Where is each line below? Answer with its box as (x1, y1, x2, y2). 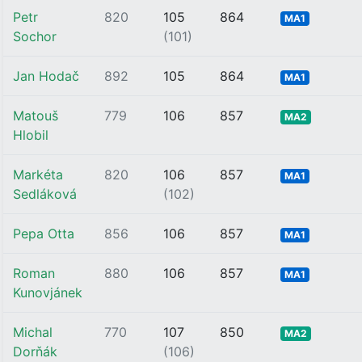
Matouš (13, 107, 58, 124)
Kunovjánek (13, 284, 82, 301)
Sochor (13, 28, 57, 44)
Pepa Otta (13, 225, 74, 242)
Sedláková (13, 186, 77, 202)
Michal (13, 324, 53, 340)
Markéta (13, 166, 63, 183)
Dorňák (13, 343, 57, 360)
